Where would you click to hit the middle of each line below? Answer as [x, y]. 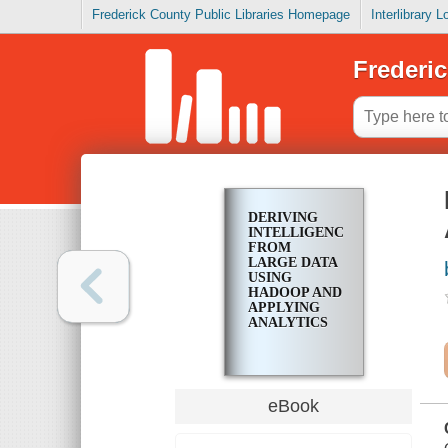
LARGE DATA [292, 263]
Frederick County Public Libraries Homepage [221, 15]
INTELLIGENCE [300, 233]
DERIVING [282, 218]
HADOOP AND [294, 293]
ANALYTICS [287, 323]
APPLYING [283, 308]
